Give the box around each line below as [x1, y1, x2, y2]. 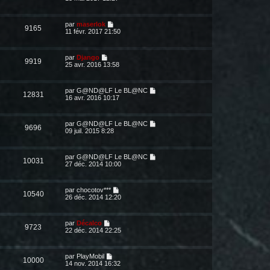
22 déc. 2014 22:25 [65, 227, 121, 234]
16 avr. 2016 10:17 [65, 94, 119, 101]
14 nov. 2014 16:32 [65, 260, 121, 267]
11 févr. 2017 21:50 [65, 28, 121, 35]
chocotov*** [77, 186, 111, 193]
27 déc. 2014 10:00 [65, 160, 121, 168]
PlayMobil [77, 253, 104, 260]
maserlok [77, 20, 105, 28]
